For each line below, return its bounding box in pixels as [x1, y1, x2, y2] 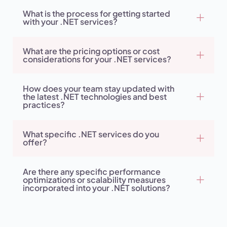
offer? [23, 137, 47, 148]
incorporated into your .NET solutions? [23, 182, 170, 194]
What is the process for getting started [23, 8, 170, 19]
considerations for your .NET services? [23, 54, 171, 65]
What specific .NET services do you [23, 129, 159, 140]
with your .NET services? [23, 16, 118, 27]
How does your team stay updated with [23, 83, 174, 94]
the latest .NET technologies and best [23, 91, 167, 102]
